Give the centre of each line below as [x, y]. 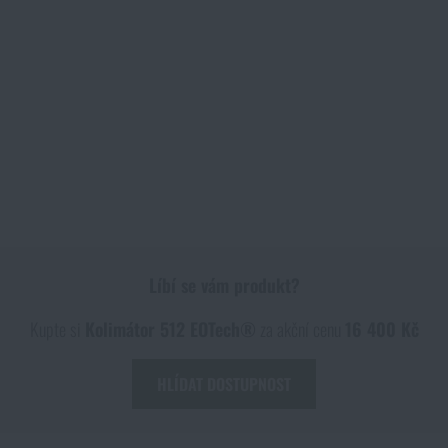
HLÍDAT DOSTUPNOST [224, 384]
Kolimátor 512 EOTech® [170, 329]
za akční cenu [300, 329]
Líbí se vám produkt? [224, 285]
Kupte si [57, 329]
